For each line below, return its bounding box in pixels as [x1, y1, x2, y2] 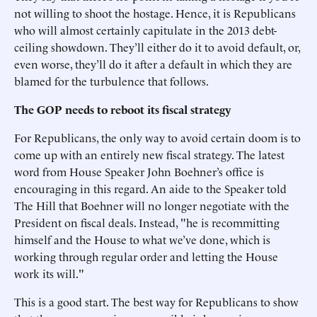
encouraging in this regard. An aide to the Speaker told [14, 180, 287, 196]
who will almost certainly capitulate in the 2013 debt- [14, 22, 277, 38]
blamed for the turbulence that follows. [14, 73, 209, 88]
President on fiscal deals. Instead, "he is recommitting [14, 214, 279, 230]
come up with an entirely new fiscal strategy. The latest [14, 146, 284, 162]
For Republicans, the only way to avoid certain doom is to [14, 129, 301, 145]
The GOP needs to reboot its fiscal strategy [14, 101, 231, 117]
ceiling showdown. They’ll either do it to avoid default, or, [14, 39, 300, 54]
